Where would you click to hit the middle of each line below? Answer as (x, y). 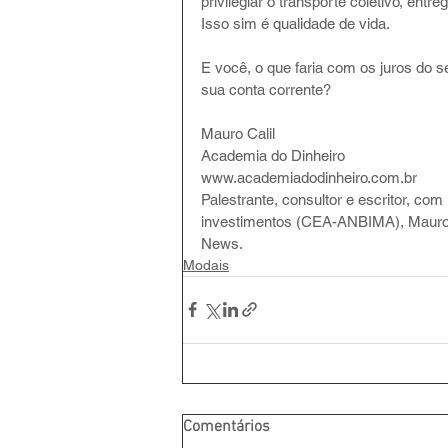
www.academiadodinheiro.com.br (309, 177)
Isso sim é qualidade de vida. (295, 23)
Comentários (226, 426)
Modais (206, 264)
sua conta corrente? (266, 89)
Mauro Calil (238, 133)
